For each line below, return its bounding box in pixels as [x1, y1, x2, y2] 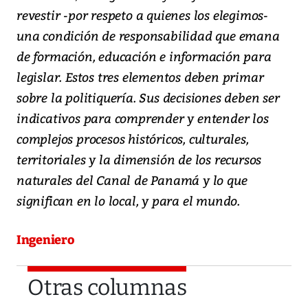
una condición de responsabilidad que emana [16, 27, 280, 45]
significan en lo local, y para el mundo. [16, 192, 240, 210]
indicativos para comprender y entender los [16, 109, 269, 127]
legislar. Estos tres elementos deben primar [16, 68, 264, 86]
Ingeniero [16, 232, 74, 248]
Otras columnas [27, 274, 187, 301]
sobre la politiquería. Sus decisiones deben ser [16, 89, 280, 107]
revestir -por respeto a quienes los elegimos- [16, 6, 268, 24]
